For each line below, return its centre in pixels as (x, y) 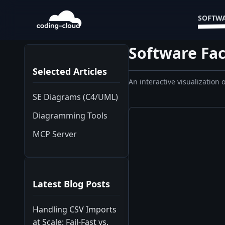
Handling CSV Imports (75, 209)
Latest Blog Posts (71, 184)
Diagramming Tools (70, 115)
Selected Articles (70, 71)
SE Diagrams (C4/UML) (75, 97)
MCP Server (55, 134)
